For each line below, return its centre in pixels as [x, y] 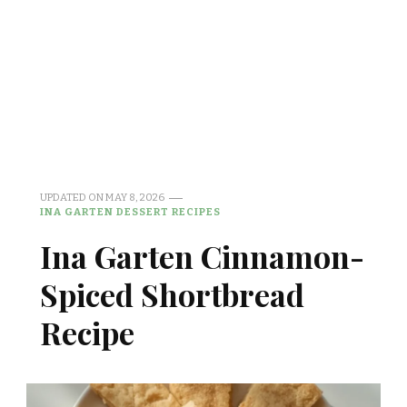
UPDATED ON [73, 197]
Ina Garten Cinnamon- [202, 256]
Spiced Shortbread [172, 294]
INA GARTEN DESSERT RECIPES [130, 212]
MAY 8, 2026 [135, 197]
